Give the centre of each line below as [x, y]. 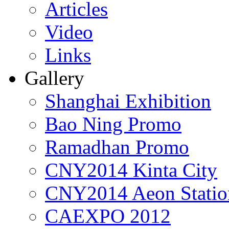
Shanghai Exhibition [128, 101]
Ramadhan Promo [117, 147]
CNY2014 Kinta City [131, 170]
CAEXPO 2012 [108, 216]
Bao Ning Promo [113, 124]
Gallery [54, 78]
